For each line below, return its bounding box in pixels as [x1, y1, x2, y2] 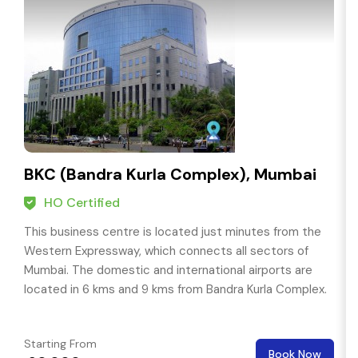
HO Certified [44, 194, 120, 212]
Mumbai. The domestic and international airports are [24, 262, 312, 279]
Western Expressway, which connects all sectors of [24, 243, 308, 260]
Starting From [24, 336, 97, 352]
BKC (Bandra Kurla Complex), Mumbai [24, 164, 316, 185]
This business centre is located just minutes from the [24, 224, 321, 241]
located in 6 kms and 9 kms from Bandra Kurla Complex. [24, 281, 327, 298]
